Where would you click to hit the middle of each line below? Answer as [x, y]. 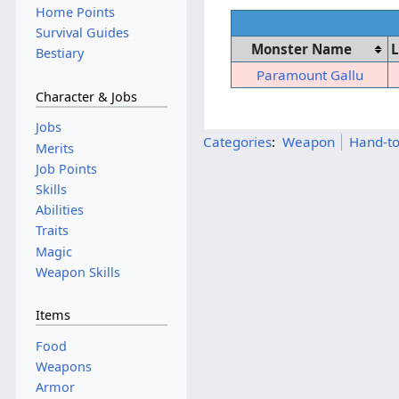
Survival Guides [82, 33]
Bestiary [59, 53]
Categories [237, 141]
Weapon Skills [77, 272]
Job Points [66, 168]
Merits [54, 148]
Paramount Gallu [309, 75]
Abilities [59, 210]
